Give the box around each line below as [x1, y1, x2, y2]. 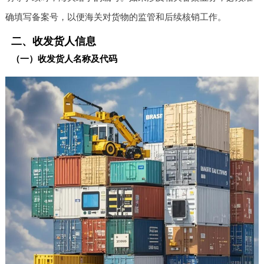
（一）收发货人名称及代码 [11, 53, 117, 64]
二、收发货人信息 [11, 35, 96, 47]
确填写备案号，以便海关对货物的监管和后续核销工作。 [5, 11, 226, 22]
